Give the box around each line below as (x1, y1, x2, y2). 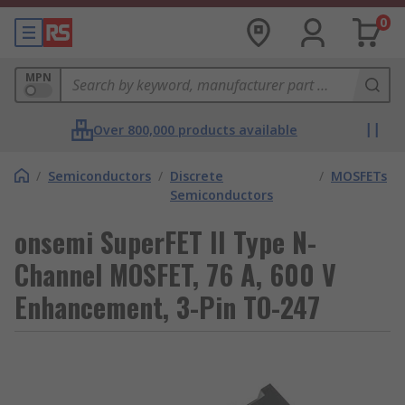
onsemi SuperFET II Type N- (14, 221, 316, 262)
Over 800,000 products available (93, 121, 297, 138)
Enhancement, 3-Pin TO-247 (14, 287, 320, 327)
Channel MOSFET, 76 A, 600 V (14, 254, 336, 295)
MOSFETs (331, 167, 387, 184)
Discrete (170, 167, 223, 184)
